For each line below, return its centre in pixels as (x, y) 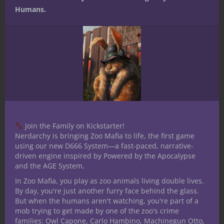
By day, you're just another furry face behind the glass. (107, 191)
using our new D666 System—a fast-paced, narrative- (104, 146)
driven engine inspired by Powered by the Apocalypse (105, 156)
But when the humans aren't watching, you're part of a (107, 201)
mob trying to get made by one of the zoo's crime (97, 211)
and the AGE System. (50, 166)
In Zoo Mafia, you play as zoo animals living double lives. (109, 181)
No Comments (76, 132)
